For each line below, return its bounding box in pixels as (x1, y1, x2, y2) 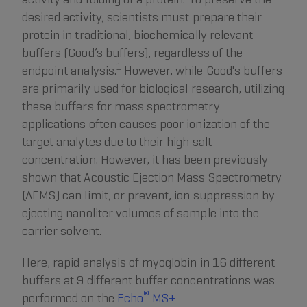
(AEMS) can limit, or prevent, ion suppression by (22, 187, 275, 203)
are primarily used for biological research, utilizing (22, 80, 285, 96)
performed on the (22, 290, 117, 306)
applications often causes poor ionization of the (22, 116, 271, 132)
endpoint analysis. (22, 62, 116, 78)
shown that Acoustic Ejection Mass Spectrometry (22, 169, 282, 185)
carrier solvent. (22, 223, 101, 238)
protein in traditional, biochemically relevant (22, 27, 254, 42)
